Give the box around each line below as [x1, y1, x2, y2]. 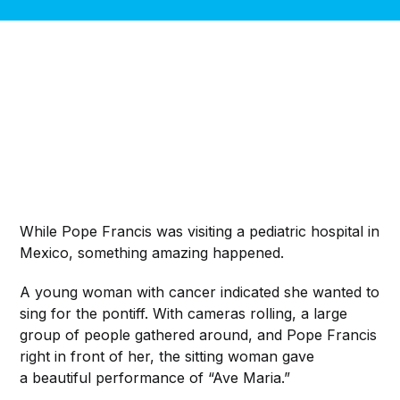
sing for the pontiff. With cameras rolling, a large [20, 304, 348, 322]
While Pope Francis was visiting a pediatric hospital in [20, 221, 380, 240]
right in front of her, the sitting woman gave [20, 346, 315, 365]
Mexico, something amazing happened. [20, 243, 285, 262]
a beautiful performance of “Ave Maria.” [20, 368, 291, 387]
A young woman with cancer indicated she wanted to [20, 282, 380, 301]
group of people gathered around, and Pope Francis [20, 325, 378, 344]
